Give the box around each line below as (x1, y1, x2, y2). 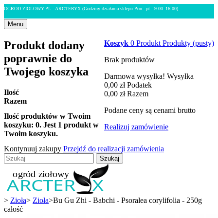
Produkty (163, 38, 191, 47)
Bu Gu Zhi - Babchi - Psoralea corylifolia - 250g (53, 196, 202, 205)
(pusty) (193, 38, 214, 47)
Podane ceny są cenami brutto (104, 106, 196, 114)
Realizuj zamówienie (104, 122, 168, 131)
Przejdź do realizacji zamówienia (63, 145, 164, 153)
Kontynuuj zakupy (4, 145, 63, 153)
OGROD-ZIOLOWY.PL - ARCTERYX (4, 6, 82, 11)
